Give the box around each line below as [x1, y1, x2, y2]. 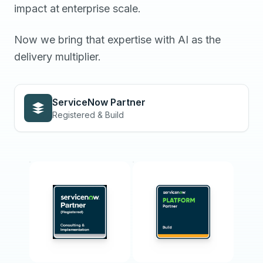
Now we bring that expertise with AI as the [14, 33, 221, 46]
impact [14, 2, 47, 15]
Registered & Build [52, 110, 124, 120]
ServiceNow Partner [52, 96, 146, 108]
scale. [112, 2, 141, 15]
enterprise [62, 2, 110, 15]
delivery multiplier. [14, 50, 101, 63]
